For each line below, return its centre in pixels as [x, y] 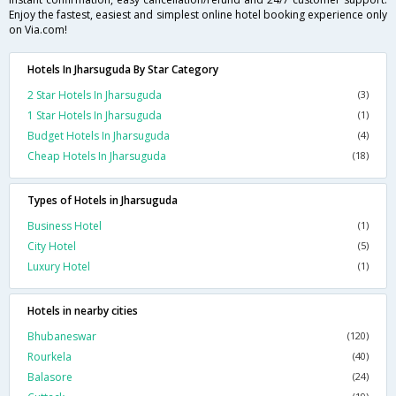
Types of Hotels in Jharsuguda [103, 200]
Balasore [50, 377]
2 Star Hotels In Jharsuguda [95, 95]
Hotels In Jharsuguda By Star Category [123, 69]
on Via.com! [38, 29]
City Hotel [52, 246]
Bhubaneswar [62, 336]
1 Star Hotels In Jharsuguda [95, 115]
